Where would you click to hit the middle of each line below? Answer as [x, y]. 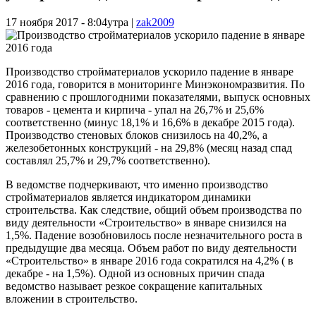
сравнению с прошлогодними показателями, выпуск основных [158, 97]
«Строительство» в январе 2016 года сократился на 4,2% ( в [150, 260]
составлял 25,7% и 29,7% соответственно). [108, 160]
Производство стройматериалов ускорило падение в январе [150, 71]
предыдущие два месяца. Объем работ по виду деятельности [151, 248]
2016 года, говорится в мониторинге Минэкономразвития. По [155, 84]
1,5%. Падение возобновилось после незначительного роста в [154, 235]
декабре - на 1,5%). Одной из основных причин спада [135, 273]
